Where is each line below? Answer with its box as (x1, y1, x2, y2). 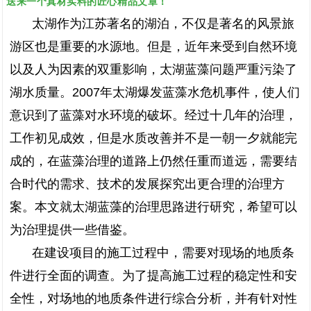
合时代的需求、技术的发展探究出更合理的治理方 (10, 177, 285, 191)
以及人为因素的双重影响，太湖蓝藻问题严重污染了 (10, 62, 297, 76)
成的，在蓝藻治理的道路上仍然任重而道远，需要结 (10, 154, 297, 168)
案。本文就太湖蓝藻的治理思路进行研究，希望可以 (10, 200, 297, 214)
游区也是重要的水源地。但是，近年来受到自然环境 (10, 40, 297, 53)
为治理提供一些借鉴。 (10, 223, 135, 237)
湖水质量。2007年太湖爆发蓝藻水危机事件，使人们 (10, 85, 300, 99)
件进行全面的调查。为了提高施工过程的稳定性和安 (10, 269, 297, 283)
